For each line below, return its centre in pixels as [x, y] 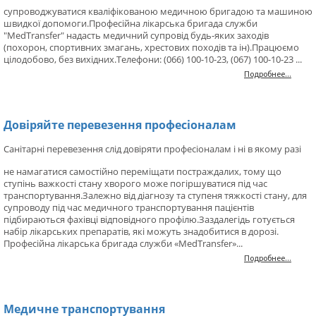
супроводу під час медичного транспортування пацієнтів [129, 208]
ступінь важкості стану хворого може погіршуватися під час [135, 184]
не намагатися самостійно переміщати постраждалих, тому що [142, 172]
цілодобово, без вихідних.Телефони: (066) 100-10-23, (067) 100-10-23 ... [153, 60]
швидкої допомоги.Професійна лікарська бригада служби [130, 24]
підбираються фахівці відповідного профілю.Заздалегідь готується [149, 220]
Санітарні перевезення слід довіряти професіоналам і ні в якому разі [152, 149]
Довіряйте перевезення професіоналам [120, 125]
